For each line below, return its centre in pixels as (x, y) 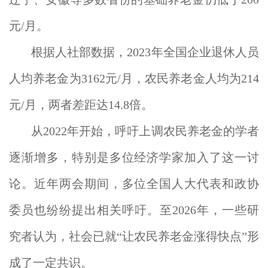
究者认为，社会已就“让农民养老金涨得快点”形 (134, 236)
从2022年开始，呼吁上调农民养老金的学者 (145, 131)
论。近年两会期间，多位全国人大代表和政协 (134, 184)
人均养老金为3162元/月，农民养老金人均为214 (134, 78)
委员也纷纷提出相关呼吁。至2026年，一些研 (134, 210)
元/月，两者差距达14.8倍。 (81, 105)
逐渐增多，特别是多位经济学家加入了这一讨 (134, 157)
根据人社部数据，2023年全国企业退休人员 (145, 52)
